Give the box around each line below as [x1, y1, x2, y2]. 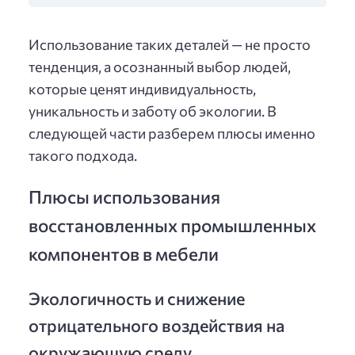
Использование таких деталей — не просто [29, 35, 311, 53]
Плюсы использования [29, 185, 220, 208]
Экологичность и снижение [29, 288, 245, 309]
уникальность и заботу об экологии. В [29, 101, 277, 120]
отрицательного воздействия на [29, 315, 284, 336]
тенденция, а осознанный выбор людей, [29, 57, 291, 75]
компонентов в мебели [29, 242, 219, 265]
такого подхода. [29, 146, 137, 164]
